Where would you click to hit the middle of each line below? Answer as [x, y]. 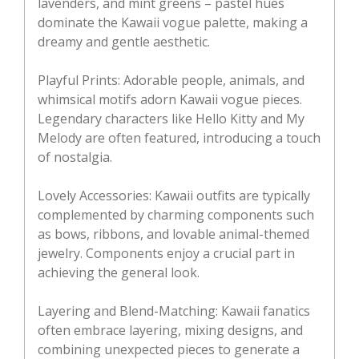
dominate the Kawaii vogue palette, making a [173, 22]
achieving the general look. [119, 272]
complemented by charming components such [176, 214]
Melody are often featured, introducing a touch [179, 137]
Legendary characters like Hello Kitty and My [171, 118]
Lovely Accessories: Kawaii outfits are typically [174, 195]
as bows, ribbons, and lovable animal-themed [173, 234]
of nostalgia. [75, 157]
